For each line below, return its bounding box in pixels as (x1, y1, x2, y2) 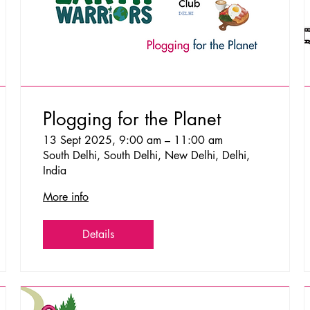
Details (82, 226, 115, 241)
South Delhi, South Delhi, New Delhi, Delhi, (43, 147, 250, 163)
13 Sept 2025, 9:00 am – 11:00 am (43, 132, 224, 147)
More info (43, 189, 89, 204)
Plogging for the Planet (43, 107, 221, 131)
